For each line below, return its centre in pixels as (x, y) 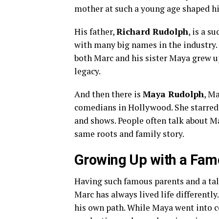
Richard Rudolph (152, 32)
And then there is (109, 94)
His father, (95, 32)
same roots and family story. (129, 134)
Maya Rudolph (173, 94)
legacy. (88, 71)
